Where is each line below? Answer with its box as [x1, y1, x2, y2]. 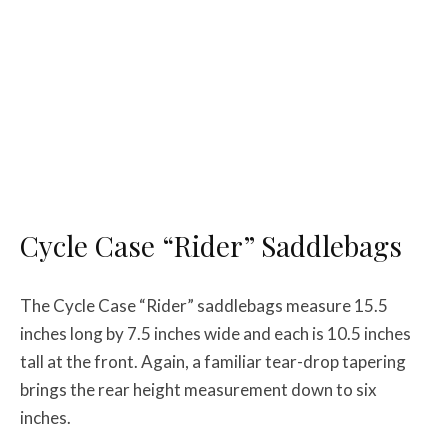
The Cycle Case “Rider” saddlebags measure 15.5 [20, 295, 388, 317]
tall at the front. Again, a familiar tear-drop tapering [20, 351, 406, 373]
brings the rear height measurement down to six [20, 379, 377, 401]
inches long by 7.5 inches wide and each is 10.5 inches [20, 323, 411, 345]
